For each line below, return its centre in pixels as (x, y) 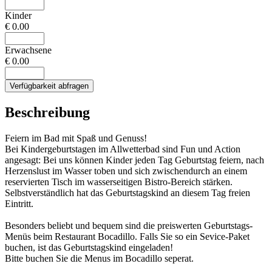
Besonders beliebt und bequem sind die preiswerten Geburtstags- (129, 225)
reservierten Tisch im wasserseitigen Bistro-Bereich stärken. (119, 182)
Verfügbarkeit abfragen (49, 86)
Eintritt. (19, 203)
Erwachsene (28, 50)
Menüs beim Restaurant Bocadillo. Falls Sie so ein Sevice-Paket (127, 236)
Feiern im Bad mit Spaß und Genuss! (76, 138)
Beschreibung (47, 112)
